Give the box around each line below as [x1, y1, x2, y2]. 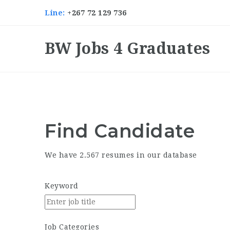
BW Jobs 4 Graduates [45, 40, 210, 57]
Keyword [45, 182, 79, 190]
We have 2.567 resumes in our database [45, 151, 197, 159]
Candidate [93, 120, 195, 142]
